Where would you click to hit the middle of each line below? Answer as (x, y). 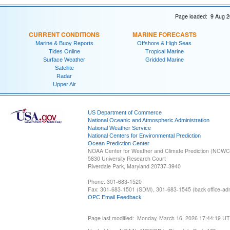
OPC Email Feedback (115, 197)
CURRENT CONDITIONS (64, 34)
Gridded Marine (164, 59)
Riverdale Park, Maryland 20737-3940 (134, 166)
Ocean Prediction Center (119, 143)
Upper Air (64, 84)
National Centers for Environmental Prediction (144, 136)
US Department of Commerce (125, 113)
